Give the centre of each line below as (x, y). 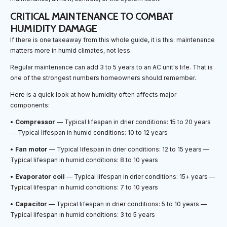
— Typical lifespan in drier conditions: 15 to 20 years (133, 122)
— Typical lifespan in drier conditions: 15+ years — (140, 177)
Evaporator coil (40, 177)
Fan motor (31, 149)
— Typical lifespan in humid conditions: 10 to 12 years (89, 133)
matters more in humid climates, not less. (71, 51)
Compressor (35, 122)
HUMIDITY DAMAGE (53, 29)
